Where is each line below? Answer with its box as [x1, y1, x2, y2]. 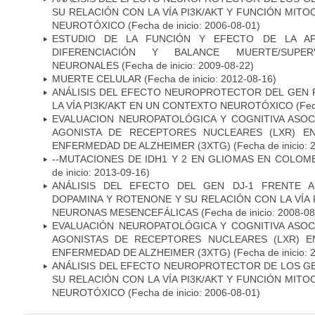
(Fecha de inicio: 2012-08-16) [141, 72, 276, 84]
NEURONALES [52, 59, 119, 71]
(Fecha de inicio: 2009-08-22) [119, 59, 254, 71]
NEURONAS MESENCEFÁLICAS [52, 206, 201, 218]
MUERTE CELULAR [52, 72, 141, 84]
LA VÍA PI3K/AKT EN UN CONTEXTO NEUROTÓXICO [52, 99, 293, 111]
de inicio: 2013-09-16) [52, 166, 150, 178]
